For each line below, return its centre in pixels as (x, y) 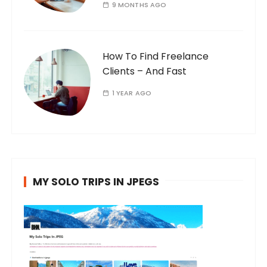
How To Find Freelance (156, 56)
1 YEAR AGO (132, 93)
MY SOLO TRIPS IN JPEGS (96, 181)
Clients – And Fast (145, 71)
